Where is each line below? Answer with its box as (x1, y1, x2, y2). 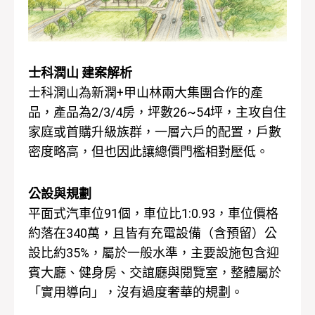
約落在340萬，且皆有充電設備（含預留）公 (28, 225, 277, 240)
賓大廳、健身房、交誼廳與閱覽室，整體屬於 (28, 264, 281, 280)
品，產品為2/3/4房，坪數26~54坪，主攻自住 (28, 105, 286, 120)
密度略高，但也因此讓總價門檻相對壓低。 (28, 144, 269, 160)
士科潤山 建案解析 (28, 65, 132, 81)
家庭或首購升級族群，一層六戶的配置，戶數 (28, 124, 281, 140)
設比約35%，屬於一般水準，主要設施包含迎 (28, 245, 279, 260)
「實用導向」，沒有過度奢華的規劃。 (28, 284, 243, 300)
